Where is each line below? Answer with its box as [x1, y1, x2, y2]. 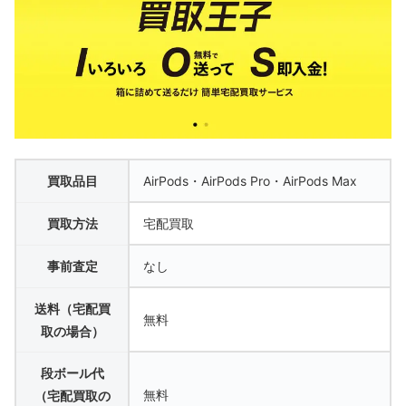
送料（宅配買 [34, 300, 111, 316]
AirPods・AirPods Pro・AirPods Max [143, 172, 357, 188]
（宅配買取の [34, 387, 111, 403]
